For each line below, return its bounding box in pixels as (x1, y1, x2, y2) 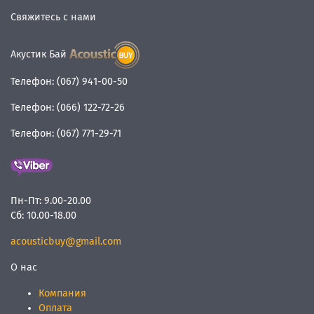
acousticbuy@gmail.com (11, 235, 121, 247)
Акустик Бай (11, 48, 67, 61)
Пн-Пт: (11, 195, 41, 207)
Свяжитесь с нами (11, 11, 96, 23)
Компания (39, 287, 86, 299)
